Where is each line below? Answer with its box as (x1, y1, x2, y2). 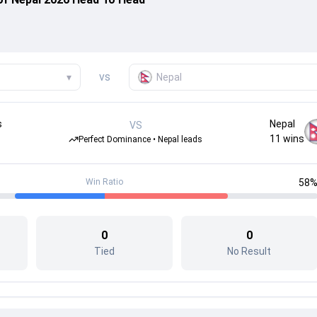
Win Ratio (86, 177, 124, 187)
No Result (227, 246, 272, 257)
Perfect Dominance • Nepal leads (79, 134, 203, 144)
